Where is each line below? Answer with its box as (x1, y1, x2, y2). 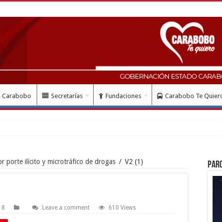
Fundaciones (106, 92, 141, 100)
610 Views (109, 204, 136, 211)
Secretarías (51, 92, 83, 100)
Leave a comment (42, 204, 90, 211)
